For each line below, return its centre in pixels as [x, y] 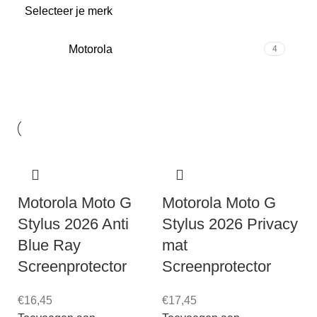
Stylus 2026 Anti [73, 224]
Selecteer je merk [69, 11]
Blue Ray [49, 245]
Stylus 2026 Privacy [230, 224]
